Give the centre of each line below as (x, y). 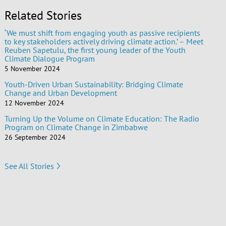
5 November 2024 (32, 69)
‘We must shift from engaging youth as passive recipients (102, 33)
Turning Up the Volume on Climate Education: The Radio (102, 119)
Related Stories (43, 16)
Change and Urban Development (61, 93)
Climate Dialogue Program (49, 59)
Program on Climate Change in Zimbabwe (76, 127)
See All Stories (29, 166)
